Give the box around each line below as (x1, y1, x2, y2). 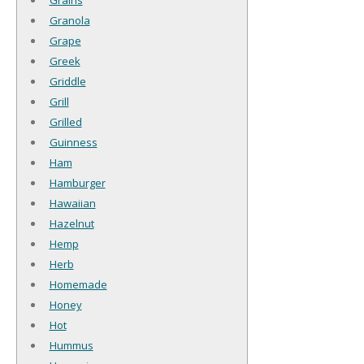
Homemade (49, 276, 107, 292)
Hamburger (49, 175, 106, 190)
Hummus (49, 337, 93, 353)
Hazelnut (49, 215, 94, 231)
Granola (49, 12, 90, 28)
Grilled (49, 114, 82, 129)
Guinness (49, 134, 97, 149)
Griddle (49, 73, 86, 89)
